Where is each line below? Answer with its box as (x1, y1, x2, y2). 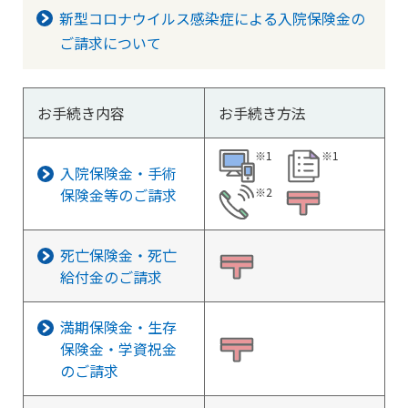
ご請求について (59, 32, 161, 54)
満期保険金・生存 (60, 316, 177, 338)
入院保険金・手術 (60, 162, 177, 184)
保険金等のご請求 (60, 184, 177, 206)
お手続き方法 (219, 102, 306, 124)
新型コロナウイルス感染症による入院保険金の (59, 7, 365, 29)
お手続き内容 (37, 102, 125, 124)
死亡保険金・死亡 (60, 244, 177, 266)
